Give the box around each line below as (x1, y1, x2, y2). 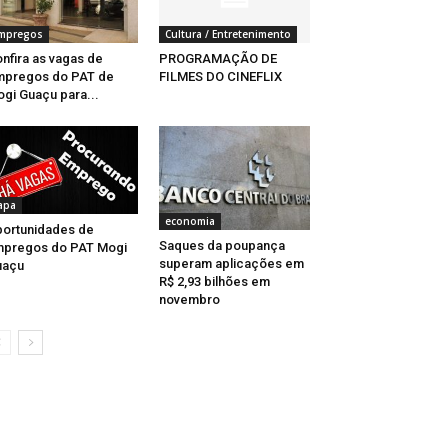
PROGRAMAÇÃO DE (158, 51, 277, 67)
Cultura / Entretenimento (164, 27, 291, 42)
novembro (158, 292, 220, 308)
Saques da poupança (158, 238, 285, 254)
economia (164, 214, 215, 229)
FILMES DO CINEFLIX (158, 69, 282, 85)
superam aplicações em (158, 256, 304, 272)
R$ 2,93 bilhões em (158, 274, 270, 290)
